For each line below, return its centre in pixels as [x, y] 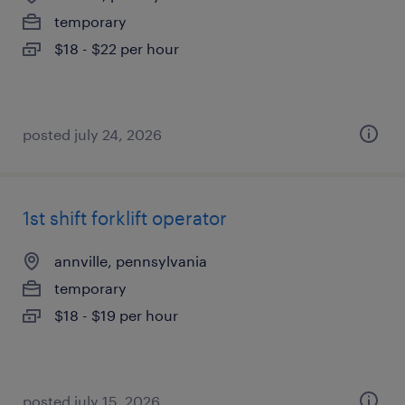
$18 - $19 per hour [116, 315]
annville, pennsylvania [131, 261]
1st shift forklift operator [125, 218]
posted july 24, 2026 [92, 134]
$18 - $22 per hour [117, 48]
